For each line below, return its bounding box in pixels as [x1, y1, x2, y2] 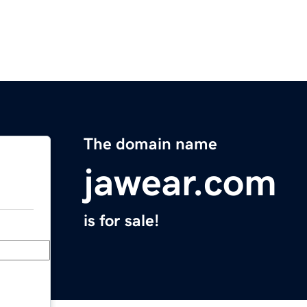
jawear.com [84, 163, 277, 202]
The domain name [84, 136, 217, 153]
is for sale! [84, 212, 159, 230]
